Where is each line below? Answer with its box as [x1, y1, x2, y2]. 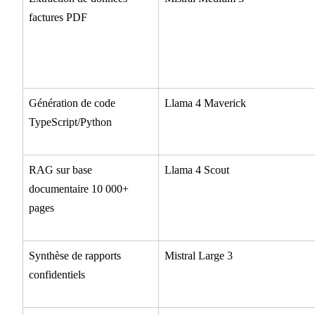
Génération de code [29, 97, 115, 110]
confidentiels [29, 269, 85, 281]
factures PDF [29, 11, 87, 24]
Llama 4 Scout [165, 164, 229, 176]
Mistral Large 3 [165, 250, 233, 262]
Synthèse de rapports [29, 250, 121, 262]
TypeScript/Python [29, 116, 112, 129]
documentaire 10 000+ [29, 183, 129, 195]
